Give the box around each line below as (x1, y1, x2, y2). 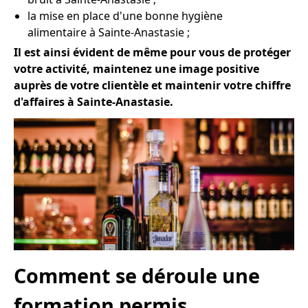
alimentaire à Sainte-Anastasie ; (27, 25, 190, 41)
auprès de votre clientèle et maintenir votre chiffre (14, 78, 291, 93)
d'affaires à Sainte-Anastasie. (14, 94, 173, 110)
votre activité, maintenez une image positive (14, 61, 259, 77)
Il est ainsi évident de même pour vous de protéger (14, 45, 291, 60)
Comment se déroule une (14, 261, 260, 289)
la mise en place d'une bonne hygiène (27, 8, 223, 24)
